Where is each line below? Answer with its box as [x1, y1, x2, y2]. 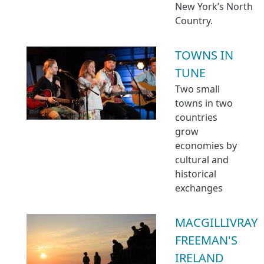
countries [175, 111, 217, 124]
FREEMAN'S [175, 232, 237, 248]
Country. [175, 14, 213, 27]
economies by [175, 139, 237, 152]
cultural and [175, 153, 229, 166]
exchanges [175, 181, 223, 194]
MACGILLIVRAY [175, 214, 258, 230]
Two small [175, 82, 220, 95]
